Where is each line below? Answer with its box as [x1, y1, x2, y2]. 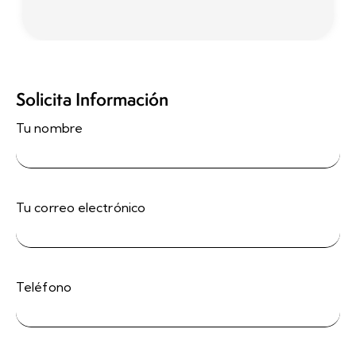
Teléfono [16, 278, 72, 295]
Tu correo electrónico [16, 199, 146, 215]
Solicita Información [16, 87, 168, 111]
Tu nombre [16, 119, 83, 136]
